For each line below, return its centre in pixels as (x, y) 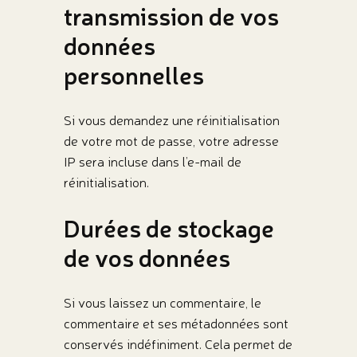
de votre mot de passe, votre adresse (171, 140)
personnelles (133, 75)
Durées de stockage (169, 228)
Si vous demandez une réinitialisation (171, 120)
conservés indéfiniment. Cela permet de (178, 344)
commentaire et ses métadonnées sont (176, 324)
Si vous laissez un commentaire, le (162, 303)
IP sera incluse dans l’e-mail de (152, 161)
